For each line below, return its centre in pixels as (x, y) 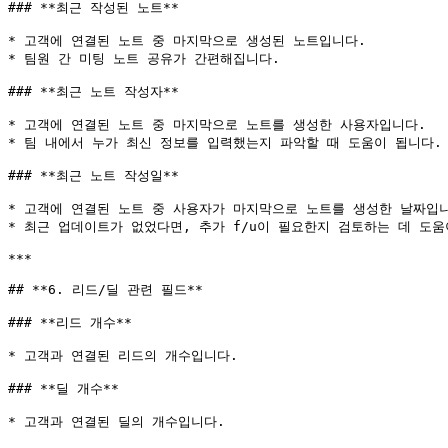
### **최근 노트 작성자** (93, 91)
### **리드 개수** (70, 322)
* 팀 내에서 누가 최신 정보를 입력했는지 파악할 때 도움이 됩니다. (225, 142)
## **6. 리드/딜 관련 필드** (105, 289)
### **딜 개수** (63, 388)
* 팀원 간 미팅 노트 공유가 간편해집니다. (144, 58)
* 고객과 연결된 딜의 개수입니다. (116, 421)
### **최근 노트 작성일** (93, 175)
